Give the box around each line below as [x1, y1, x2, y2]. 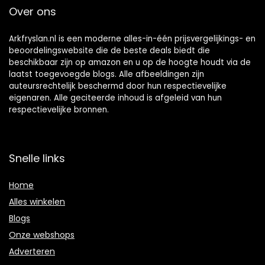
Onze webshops [9, 228, 75, 241]
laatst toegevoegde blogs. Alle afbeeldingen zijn [9, 68, 204, 80]
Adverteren [9, 245, 55, 257]
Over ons [9, 4, 56, 19]
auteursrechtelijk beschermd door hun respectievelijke [9, 80, 227, 92]
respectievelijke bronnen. [9, 104, 109, 115]
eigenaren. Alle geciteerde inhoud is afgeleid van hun [9, 92, 222, 104]
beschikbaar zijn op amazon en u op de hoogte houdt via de [9, 56, 251, 68]
